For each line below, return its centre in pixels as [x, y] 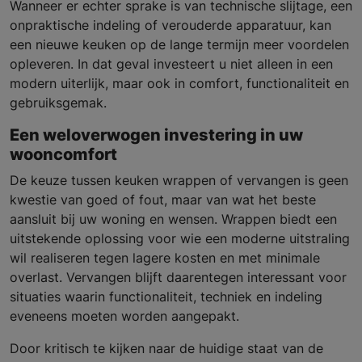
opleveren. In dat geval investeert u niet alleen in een [171, 64]
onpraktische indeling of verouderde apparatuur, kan [170, 25]
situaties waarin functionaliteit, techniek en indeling [166, 297]
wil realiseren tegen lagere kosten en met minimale [165, 258]
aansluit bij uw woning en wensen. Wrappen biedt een [173, 219]
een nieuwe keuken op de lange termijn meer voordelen [179, 45]
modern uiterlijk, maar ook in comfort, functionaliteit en [179, 84]
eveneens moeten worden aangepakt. [124, 316]
